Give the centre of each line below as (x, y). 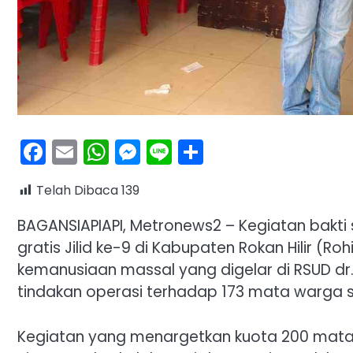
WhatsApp (174, 151)
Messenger (207, 151)
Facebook (106, 151)
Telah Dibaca (77, 190)
